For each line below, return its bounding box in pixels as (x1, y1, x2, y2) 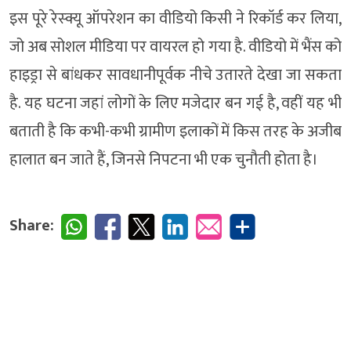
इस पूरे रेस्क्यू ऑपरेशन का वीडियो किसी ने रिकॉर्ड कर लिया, (9, 5, 342, 33)
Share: (9, 212, 54, 240)
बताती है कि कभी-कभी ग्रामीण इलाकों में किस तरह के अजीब (9, 118, 342, 146)
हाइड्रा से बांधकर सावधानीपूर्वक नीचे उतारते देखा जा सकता (9, 62, 342, 89)
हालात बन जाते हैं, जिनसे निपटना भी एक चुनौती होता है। (9, 147, 318, 174)
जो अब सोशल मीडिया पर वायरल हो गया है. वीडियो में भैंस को (9, 34, 342, 61)
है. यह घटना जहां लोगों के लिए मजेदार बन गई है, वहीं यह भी (9, 90, 342, 118)
